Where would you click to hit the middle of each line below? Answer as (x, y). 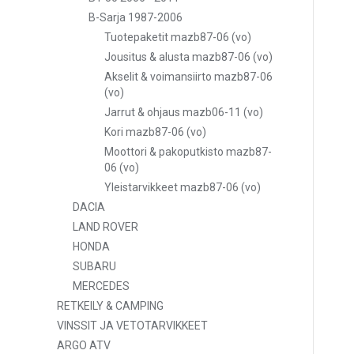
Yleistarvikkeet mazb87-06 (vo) (183, 187)
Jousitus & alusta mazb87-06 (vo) (188, 57)
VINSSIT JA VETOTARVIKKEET (132, 326)
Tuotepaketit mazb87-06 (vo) (178, 37)
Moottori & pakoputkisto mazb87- (188, 152)
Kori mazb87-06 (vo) (155, 132)
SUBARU (94, 266)
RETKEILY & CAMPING (110, 306)
